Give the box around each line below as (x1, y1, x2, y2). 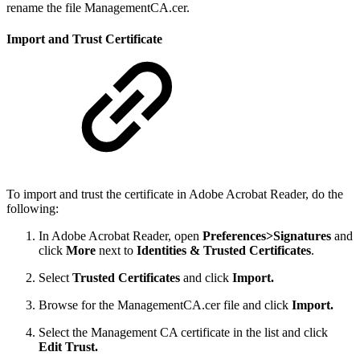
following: (6, 202, 59, 216)
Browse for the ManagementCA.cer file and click (39, 298, 292, 313)
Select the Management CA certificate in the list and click (39, 325, 328, 340)
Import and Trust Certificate (6, 32, 162, 47)
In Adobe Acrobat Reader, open (39, 229, 202, 243)
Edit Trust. (39, 340, 98, 354)
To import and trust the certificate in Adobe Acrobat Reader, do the (6, 187, 343, 202)
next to (96, 243, 137, 258)
